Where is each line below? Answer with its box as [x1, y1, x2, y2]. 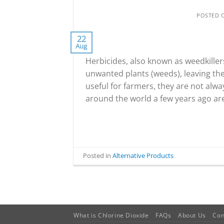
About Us [177, 210, 206, 219]
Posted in [83, 151, 113, 160]
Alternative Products [112, 151, 174, 160]
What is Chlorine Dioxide [73, 210, 149, 219]
